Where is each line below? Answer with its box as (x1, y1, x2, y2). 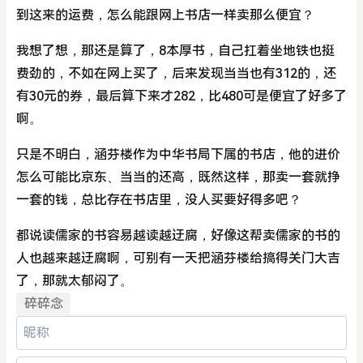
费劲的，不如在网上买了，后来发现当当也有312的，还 (16, 66, 336, 81)
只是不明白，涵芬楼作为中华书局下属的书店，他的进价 (16, 147, 340, 162)
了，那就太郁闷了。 (16, 273, 133, 288)
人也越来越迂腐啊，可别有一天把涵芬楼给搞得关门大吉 (16, 250, 340, 266)
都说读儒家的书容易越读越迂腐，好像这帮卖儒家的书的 (16, 228, 340, 243)
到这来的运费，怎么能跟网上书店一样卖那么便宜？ (16, 7, 314, 23)
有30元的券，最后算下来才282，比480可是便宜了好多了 (16, 88, 347, 104)
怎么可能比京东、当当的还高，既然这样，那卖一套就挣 (16, 169, 340, 185)
